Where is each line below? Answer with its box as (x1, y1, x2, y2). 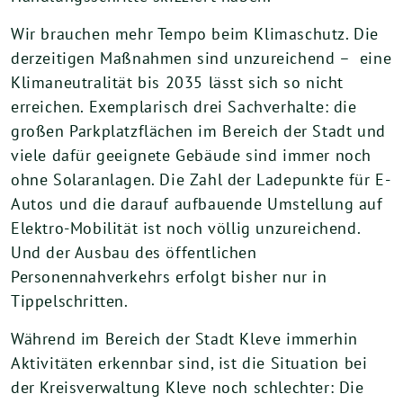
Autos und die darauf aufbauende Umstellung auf (11, 193, 383, 214)
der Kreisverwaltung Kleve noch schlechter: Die (11, 377, 364, 398)
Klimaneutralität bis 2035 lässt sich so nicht (11, 72, 345, 93)
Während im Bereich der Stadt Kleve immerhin (11, 328, 358, 349)
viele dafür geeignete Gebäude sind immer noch (11, 145, 372, 166)
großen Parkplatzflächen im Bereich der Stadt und (11, 121, 386, 141)
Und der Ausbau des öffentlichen (11, 242, 257, 263)
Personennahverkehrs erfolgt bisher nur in (11, 266, 327, 287)
